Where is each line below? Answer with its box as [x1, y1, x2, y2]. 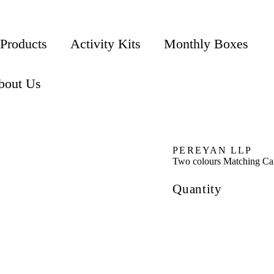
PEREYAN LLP [172, 144, 253, 155]
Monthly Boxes [164, 36, 249, 52]
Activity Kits [70, 36, 141, 52]
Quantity [172, 181, 222, 196]
